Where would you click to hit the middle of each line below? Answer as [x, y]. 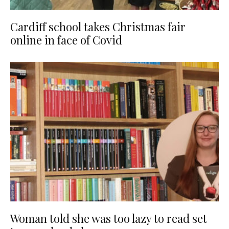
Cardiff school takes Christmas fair [98, 27]
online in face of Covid [66, 40]
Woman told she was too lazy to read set [109, 218]
